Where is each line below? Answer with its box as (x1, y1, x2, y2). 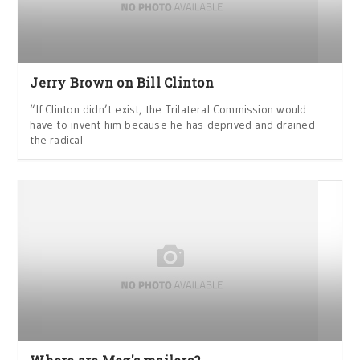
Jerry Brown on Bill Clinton (30, 74, 214, 92)
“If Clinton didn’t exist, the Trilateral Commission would (30, 102, 307, 117)
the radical (30, 133, 83, 148)
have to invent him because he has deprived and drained (30, 117, 315, 133)
